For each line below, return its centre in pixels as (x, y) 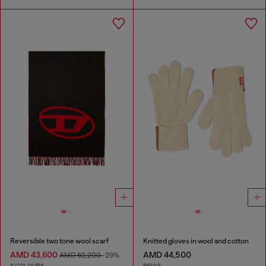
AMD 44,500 (167, 255)
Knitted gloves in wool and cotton (196, 241)
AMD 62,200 (81, 256)
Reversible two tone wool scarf (59, 241)
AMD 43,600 (35, 255)
